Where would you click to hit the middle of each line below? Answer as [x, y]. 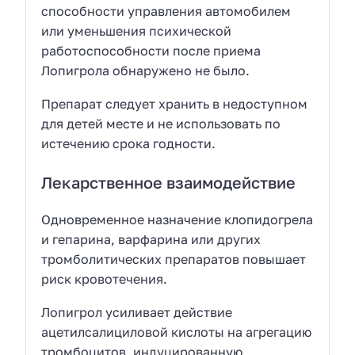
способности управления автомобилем [166, 11]
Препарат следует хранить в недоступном [175, 104]
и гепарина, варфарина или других [151, 239]
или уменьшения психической [137, 31]
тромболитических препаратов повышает [174, 259]
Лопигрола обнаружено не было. [146, 70]
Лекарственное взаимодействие [169, 182]
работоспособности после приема [151, 50]
